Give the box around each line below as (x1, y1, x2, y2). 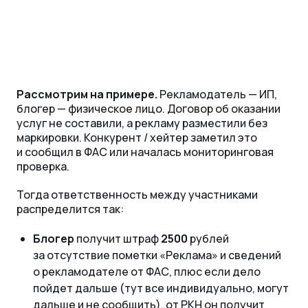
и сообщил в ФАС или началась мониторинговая (16, 144, 274, 160)
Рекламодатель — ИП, (157, 87, 277, 102)
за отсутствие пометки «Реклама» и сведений (33, 247, 281, 263)
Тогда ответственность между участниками (16, 187, 258, 203)
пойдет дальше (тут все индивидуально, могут (33, 280, 289, 296)
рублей (188, 231, 229, 247)
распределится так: (16, 201, 124, 217)
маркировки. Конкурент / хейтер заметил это (16, 130, 257, 146)
